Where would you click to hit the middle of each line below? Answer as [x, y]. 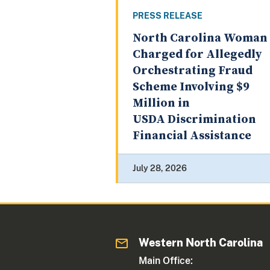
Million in [161, 104]
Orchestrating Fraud [193, 71]
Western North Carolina [201, 243]
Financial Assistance [192, 136]
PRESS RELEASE [168, 16]
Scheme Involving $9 [191, 87]
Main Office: [166, 261]
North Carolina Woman [200, 39]
